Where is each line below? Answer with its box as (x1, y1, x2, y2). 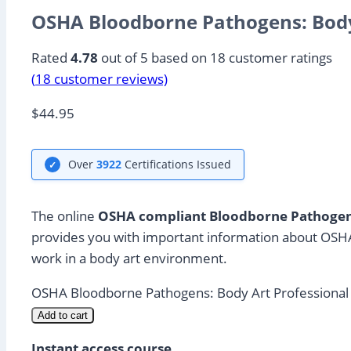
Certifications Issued (121, 157, 231, 172)
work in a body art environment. (31, 249, 227, 268)
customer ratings (226, 49, 332, 67)
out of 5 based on (98, 49, 210, 67)
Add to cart (38, 309, 88, 322)
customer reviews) (51, 70, 168, 89)
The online (31, 207, 98, 226)
